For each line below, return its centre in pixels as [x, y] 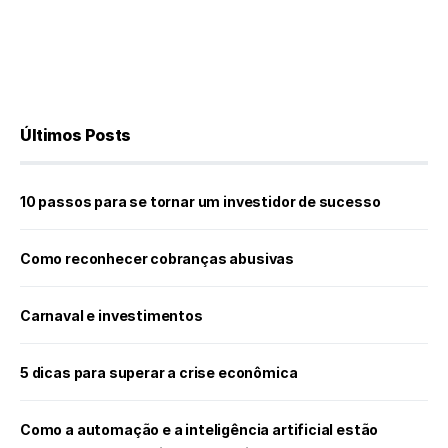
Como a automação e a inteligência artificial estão [199, 429]
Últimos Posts [75, 135]
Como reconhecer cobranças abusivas [157, 258]
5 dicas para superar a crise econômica [159, 372]
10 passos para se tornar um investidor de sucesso [200, 201]
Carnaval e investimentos [111, 315]
